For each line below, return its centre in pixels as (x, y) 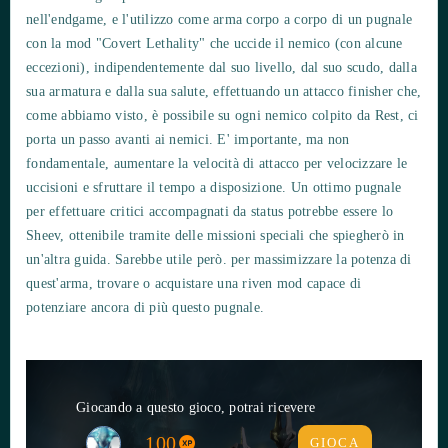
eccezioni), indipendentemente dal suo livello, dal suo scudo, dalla (221, 67)
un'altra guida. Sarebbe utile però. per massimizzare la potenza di (219, 259)
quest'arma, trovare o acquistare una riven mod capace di (193, 283)
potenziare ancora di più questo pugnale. (145, 307)
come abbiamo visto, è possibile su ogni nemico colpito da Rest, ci (222, 115)
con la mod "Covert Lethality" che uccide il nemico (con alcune (214, 43)
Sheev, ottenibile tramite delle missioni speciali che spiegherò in (215, 235)
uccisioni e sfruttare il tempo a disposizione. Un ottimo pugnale (213, 187)
